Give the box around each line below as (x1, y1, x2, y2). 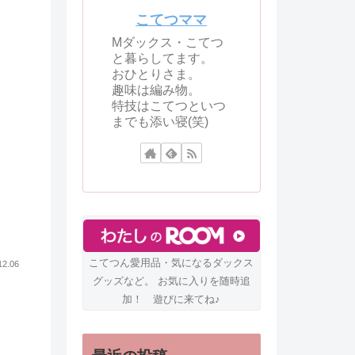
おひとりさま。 (111, 67, 200, 81)
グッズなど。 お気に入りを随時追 (92, 274, 250, 287)
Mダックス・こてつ (111, 35, 223, 49)
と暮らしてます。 (111, 51, 213, 65)
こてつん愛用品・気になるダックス (89, 256, 254, 269)
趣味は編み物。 (111, 82, 200, 97)
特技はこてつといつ (111, 98, 226, 113)
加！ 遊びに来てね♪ (122, 292, 220, 305)
